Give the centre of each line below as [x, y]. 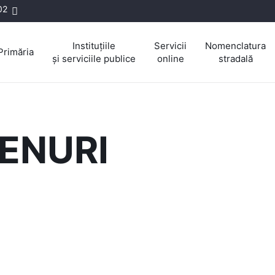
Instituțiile [94, 45]
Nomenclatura [235, 45]
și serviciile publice [94, 58]
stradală [235, 58]
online [170, 58]
